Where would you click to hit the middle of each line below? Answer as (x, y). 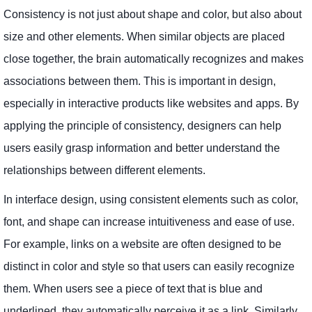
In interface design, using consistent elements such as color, (151, 200)
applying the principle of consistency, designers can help (142, 126)
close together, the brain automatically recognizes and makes (154, 59)
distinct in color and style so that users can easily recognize (149, 267)
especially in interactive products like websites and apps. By (151, 104)
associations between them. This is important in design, (140, 81)
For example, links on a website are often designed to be (142, 244)
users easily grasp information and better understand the (142, 148)
